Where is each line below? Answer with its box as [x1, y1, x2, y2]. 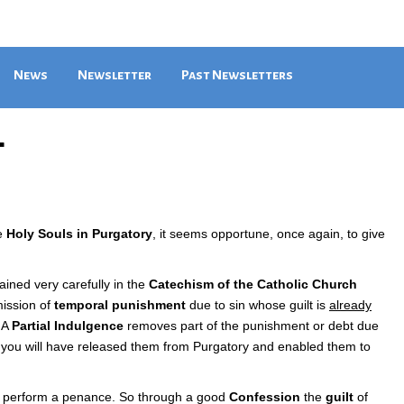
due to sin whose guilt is [186, 298, 329, 312]
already [329, 298, 372, 312]
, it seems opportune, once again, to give [152, 226, 385, 241]
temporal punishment [54, 298, 186, 312]
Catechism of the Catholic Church [149, 277, 357, 291]
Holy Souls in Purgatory [6, 226, 152, 241]
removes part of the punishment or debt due [124, 318, 379, 333]
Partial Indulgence [12, 318, 124, 333]
